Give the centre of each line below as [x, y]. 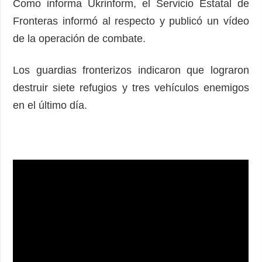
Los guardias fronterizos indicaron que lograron [131, 70]
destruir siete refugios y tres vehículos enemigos [131, 87]
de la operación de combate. [82, 38]
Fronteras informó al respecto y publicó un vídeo [131, 21]
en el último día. [53, 105]
